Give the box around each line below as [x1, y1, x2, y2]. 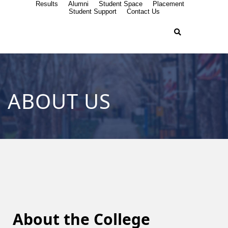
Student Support [68, 8, 117, 15]
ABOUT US [8, 87, 111, 115]
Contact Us [126, 8, 160, 15]
